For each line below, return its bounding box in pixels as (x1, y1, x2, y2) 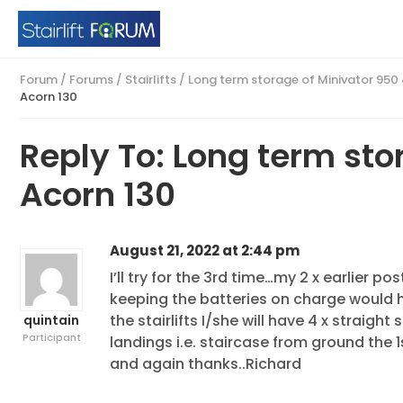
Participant (22, 330, 81, 345)
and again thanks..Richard (110, 354, 301, 374)
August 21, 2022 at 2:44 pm (110, 241, 300, 260)
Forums (69, 71, 113, 88)
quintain (23, 311, 79, 329)
